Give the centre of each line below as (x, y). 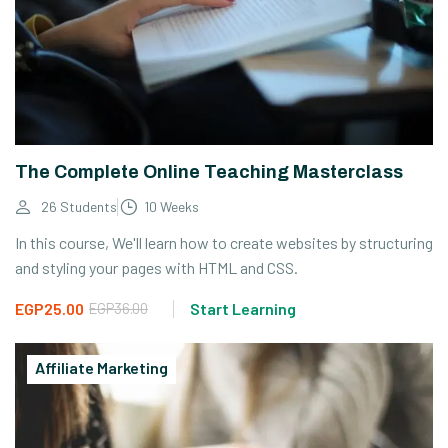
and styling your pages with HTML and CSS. (156, 267)
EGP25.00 (49, 308)
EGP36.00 (118, 307)
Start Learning (243, 308)
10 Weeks (171, 206)
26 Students (79, 206)
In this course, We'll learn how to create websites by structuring (224, 242)
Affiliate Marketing (101, 367)
